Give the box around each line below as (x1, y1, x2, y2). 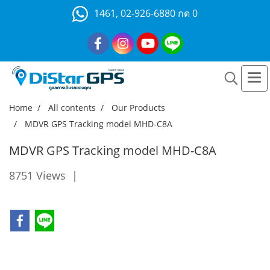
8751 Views (9, 168, 66, 183)
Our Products (111, 102, 165, 114)
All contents (48, 102, 96, 114)
